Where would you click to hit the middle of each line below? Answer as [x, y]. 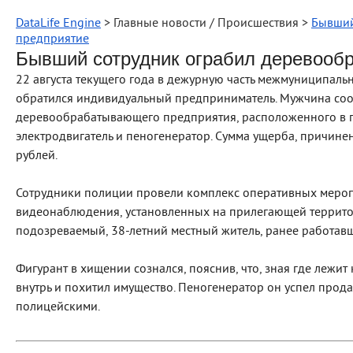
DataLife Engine [58, 24]
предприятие [52, 39]
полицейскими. [58, 307]
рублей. [37, 156]
